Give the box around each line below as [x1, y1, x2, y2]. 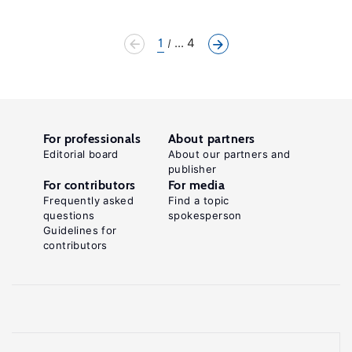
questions [43, 209, 95, 222]
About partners [168, 131, 255, 146]
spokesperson [168, 209, 242, 222]
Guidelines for [43, 224, 117, 236]
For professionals [43, 131, 141, 146]
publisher [168, 163, 217, 175]
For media [168, 178, 225, 192]
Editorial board [43, 148, 119, 160]
